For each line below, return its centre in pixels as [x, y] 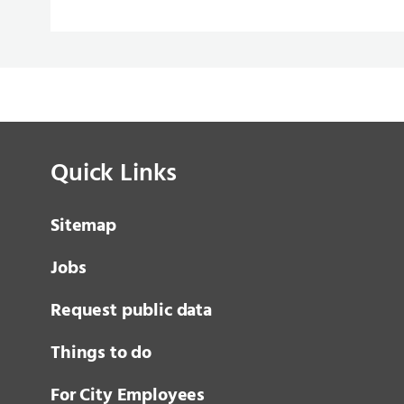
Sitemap [83, 226]
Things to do [101, 353]
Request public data [131, 311]
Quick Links [114, 174]
